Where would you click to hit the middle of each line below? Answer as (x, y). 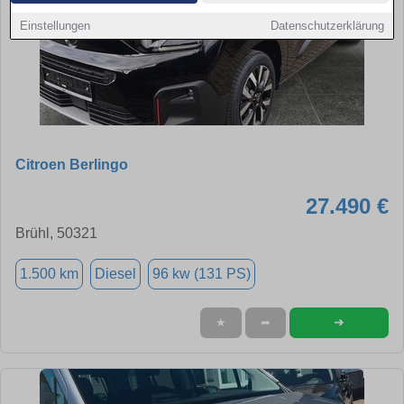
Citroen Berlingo (72, 164)
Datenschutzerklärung (327, 26)
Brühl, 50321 (56, 233)
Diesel (115, 273)
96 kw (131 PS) (202, 273)
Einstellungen (55, 26)
